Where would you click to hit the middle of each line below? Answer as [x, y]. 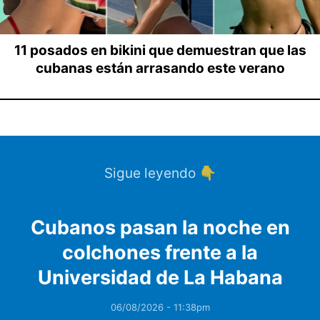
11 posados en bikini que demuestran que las [160, 51]
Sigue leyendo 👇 [160, 174]
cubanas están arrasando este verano [160, 69]
